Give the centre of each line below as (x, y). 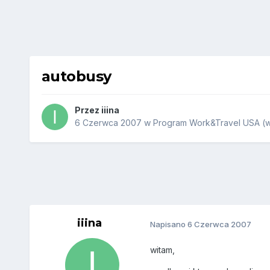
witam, (162, 250)
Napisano (168, 224)
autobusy (76, 76)
